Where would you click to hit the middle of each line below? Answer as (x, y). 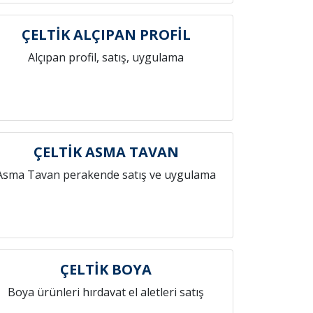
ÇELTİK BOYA (106, 269)
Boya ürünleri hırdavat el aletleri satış (106, 292)
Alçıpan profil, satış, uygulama (106, 57)
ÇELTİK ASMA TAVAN (106, 152)
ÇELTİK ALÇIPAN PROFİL (106, 35)
